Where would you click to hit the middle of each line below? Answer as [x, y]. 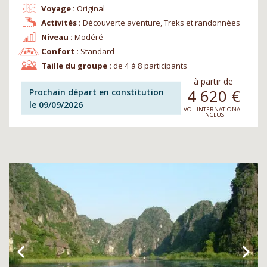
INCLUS [213, 115]
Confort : [60, 52]
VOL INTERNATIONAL [213, 109]
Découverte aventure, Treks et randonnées [162, 23]
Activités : [61, 23]
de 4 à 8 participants [150, 66]
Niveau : [57, 37]
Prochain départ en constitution [97, 92]
